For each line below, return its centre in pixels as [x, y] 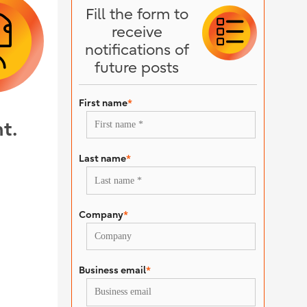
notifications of [137, 50]
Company [101, 214]
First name [103, 103]
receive [137, 32]
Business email [112, 270]
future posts [137, 68]
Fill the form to [137, 14]
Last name [102, 159]
